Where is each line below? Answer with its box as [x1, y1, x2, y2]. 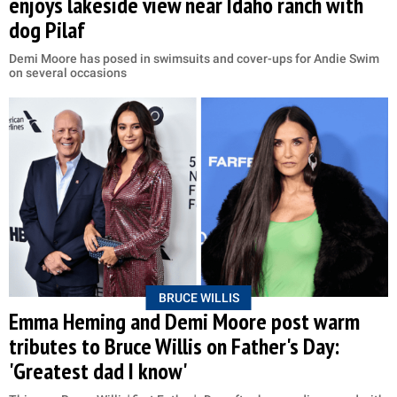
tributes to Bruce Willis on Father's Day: [9, 331, 339, 361]
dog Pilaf [9, 14, 85, 44]
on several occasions [9, 65, 127, 80]
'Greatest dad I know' [9, 355, 188, 385]
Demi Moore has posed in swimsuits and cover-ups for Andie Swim [9, 51, 379, 66]
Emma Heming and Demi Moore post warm [9, 306, 360, 336]
